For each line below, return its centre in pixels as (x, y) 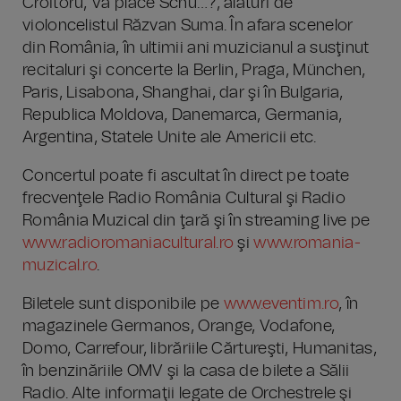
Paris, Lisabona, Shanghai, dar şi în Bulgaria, (183, 93)
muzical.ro (60, 266)
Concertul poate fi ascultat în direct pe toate (186, 176)
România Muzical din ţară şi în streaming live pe (196, 221)
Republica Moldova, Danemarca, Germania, (183, 115)
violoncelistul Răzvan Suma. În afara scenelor (188, 26)
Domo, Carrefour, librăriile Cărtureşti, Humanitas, (200, 349)
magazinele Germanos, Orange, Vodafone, (179, 327)
